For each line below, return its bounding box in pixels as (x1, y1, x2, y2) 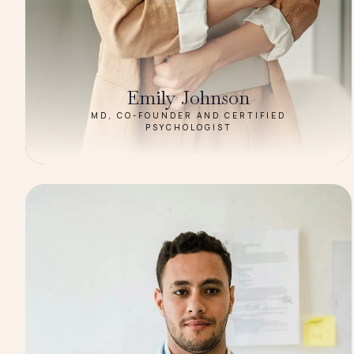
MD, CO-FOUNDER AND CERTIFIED (91, 109, 287, 121)
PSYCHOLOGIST (145, 121, 232, 133)
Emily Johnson (127, 85, 250, 110)
